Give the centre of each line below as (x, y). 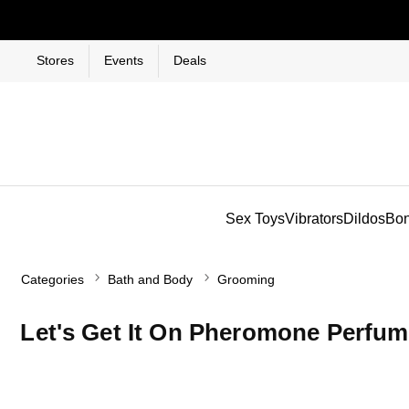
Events (124, 61)
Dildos (364, 218)
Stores (55, 61)
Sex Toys (255, 218)
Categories (53, 280)
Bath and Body (151, 280)
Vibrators (314, 218)
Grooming (246, 280)
